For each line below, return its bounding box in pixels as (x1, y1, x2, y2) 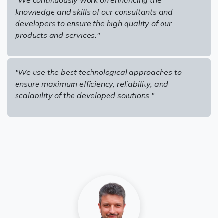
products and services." (15, 30, 100, 40)
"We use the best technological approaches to (15, 67, 182, 77)
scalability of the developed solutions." (15, 90, 154, 100)
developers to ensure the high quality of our (15, 18, 172, 28)
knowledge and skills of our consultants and (15, 6, 173, 17)
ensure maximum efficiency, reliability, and (15, 78, 168, 89)
